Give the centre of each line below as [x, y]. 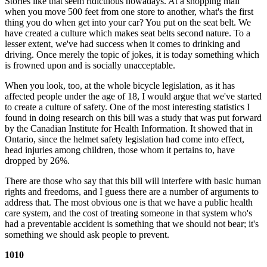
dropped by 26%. [37, 160]
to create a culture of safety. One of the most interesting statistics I [127, 107]
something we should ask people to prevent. [87, 234]
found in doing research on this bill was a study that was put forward [133, 117]
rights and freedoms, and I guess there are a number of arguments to [132, 191]
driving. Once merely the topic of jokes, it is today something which [132, 54]
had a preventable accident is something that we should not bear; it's [132, 223]
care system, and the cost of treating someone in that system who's [128, 213]
